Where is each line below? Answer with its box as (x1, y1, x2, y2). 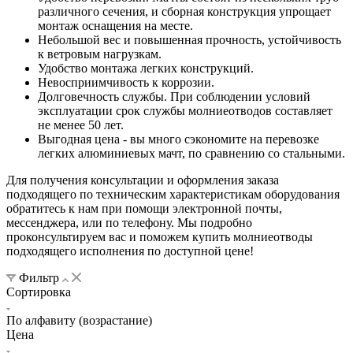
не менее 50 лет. (38, 117, 124, 132)
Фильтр (16, 270, 62, 284)
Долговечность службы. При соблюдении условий (38, 89, 310, 103)
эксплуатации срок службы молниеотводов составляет (38, 103, 333, 117)
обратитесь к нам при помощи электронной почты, (6, 201, 282, 215)
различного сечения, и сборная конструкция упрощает (38, 4, 331, 18)
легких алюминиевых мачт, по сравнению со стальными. (38, 146, 345, 160)
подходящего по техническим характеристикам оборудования (6, 187, 340, 201)
